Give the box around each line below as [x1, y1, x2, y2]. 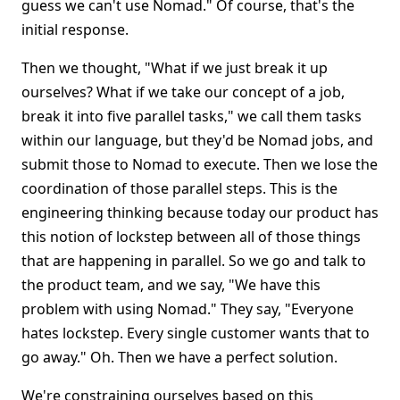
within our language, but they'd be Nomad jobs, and [21, 130, 373, 150]
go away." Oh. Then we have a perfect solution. [21, 347, 337, 367]
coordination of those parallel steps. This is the [21, 179, 337, 198]
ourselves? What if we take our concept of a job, [21, 82, 345, 102]
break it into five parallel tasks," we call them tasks [21, 106, 362, 126]
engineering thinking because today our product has [21, 203, 379, 222]
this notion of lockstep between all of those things [21, 227, 361, 246]
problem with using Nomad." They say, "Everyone [21, 299, 354, 319]
